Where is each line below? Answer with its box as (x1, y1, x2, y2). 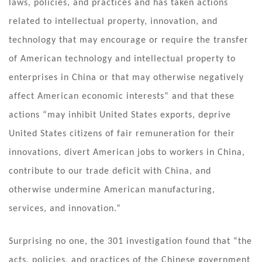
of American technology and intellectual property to (9, 54, 236, 64)
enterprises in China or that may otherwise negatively (9, 73, 244, 82)
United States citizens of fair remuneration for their (9, 129, 235, 139)
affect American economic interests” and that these (9, 91, 235, 101)
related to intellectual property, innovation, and (9, 16, 218, 26)
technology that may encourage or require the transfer (9, 35, 249, 45)
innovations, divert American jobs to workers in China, (9, 147, 245, 157)
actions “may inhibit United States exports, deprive (9, 110, 231, 120)
